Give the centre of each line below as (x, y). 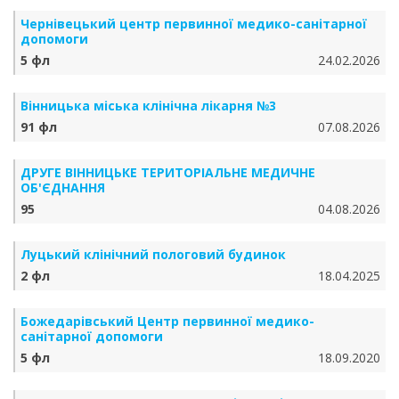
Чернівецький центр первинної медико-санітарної (194, 24)
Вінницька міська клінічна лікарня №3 (148, 106)
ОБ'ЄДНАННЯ (63, 187)
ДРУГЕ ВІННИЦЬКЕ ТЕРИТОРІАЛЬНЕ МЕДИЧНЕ (168, 172)
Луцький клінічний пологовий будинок (153, 254)
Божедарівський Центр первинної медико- (167, 321)
